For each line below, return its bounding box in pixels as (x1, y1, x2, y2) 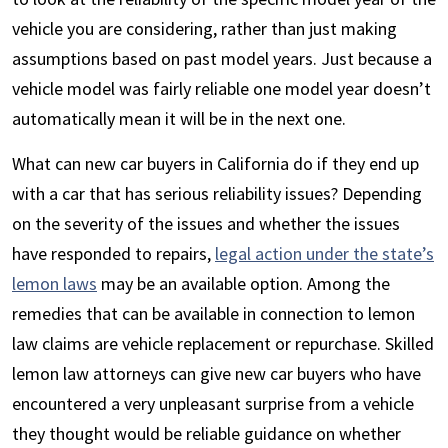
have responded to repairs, (12, 242, 215, 266)
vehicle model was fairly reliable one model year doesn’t (12, 77, 431, 101)
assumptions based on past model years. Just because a (12, 47, 432, 71)
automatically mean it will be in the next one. (12, 107, 346, 131)
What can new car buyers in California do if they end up (12, 152, 419, 176)
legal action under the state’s (215, 242, 434, 266)
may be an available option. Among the (97, 272, 390, 296)
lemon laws (12, 272, 97, 296)
